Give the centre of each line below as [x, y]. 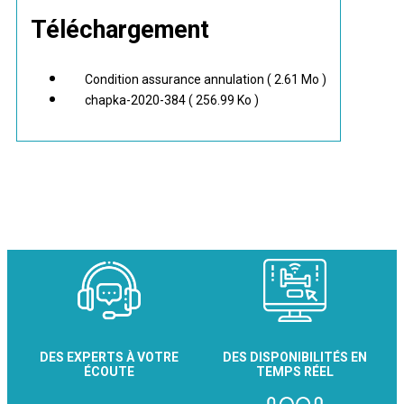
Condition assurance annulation [176, 80]
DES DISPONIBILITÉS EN [295, 357]
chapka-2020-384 [137, 101]
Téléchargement [120, 29]
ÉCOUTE [109, 371]
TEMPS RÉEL [295, 371]
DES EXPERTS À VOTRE [109, 357]
